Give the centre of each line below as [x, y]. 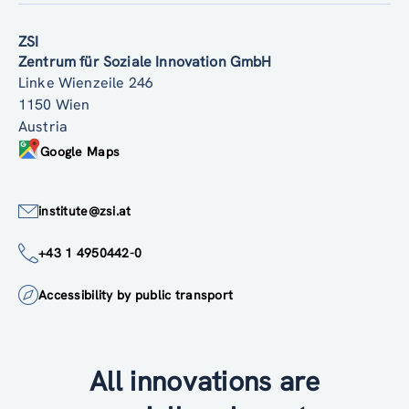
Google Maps [80, 151]
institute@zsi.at [85, 211]
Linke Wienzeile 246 [86, 83]
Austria [43, 127]
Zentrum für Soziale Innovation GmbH [145, 62]
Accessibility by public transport [136, 295]
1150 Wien [54, 105]
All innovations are [204, 382]
